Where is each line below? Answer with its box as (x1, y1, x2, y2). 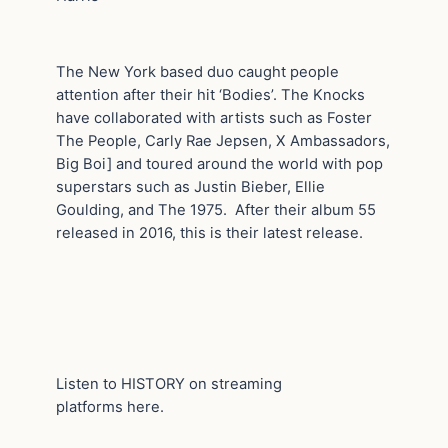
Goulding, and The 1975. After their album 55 (56, 200, 376, 219)
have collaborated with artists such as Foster (56, 108, 372, 127)
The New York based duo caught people (56, 62, 339, 81)
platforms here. (56, 397, 164, 416)
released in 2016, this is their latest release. (56, 223, 363, 242)
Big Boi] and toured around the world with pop (56, 154, 383, 173)
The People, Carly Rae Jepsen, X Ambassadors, (56, 131, 390, 150)
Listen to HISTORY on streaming (56, 374, 282, 393)
